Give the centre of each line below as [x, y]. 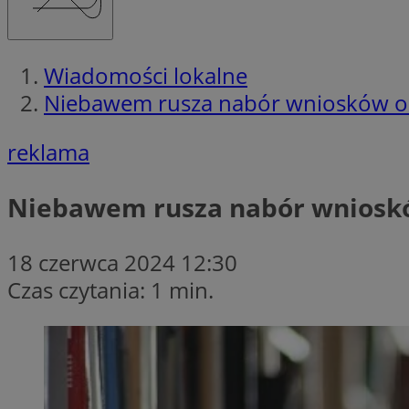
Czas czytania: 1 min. [110, 289]
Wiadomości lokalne [146, 75]
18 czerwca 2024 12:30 [122, 262]
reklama [48, 152]
